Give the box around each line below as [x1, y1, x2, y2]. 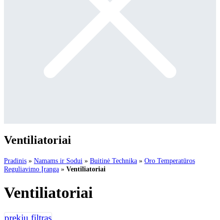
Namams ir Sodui [34, 156, 82, 165]
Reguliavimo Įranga [4, 165, 59, 173]
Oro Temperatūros [144, 156, 195, 165]
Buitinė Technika [90, 156, 137, 165]
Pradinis [4, 156, 27, 165]
